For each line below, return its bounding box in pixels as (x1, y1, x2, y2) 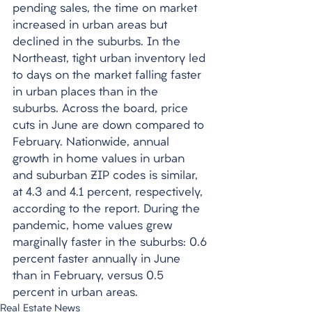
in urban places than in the (13, 87, 162, 98)
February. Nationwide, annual (13, 137, 173, 148)
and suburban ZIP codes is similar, (13, 171, 201, 182)
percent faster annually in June (13, 254, 184, 265)
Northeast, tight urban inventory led (13, 54, 209, 65)
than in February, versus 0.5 (13, 271, 167, 282)
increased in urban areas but (13, 20, 171, 31)
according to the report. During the (13, 204, 203, 215)
